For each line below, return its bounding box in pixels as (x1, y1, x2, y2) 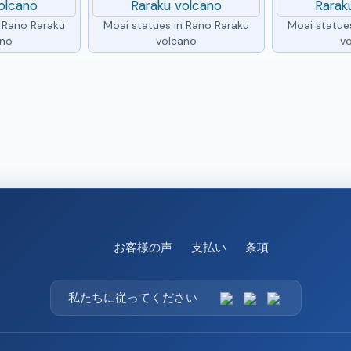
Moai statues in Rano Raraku (103, 17, 249, 32)
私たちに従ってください (67, 289, 197, 306)
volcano (155, 33, 197, 48)
